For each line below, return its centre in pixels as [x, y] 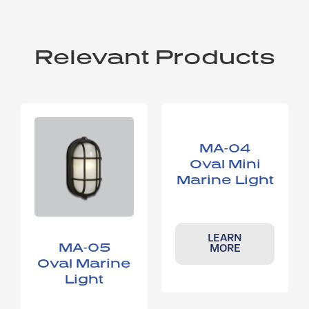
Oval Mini [225, 163]
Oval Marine [84, 262]
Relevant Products [154, 56]
